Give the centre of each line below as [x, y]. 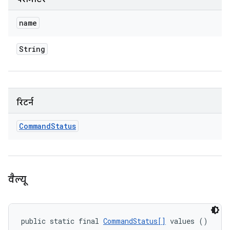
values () [187, 221]
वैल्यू [17, 179]
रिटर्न [25, 103]
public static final [62, 221]
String [32, 49]
